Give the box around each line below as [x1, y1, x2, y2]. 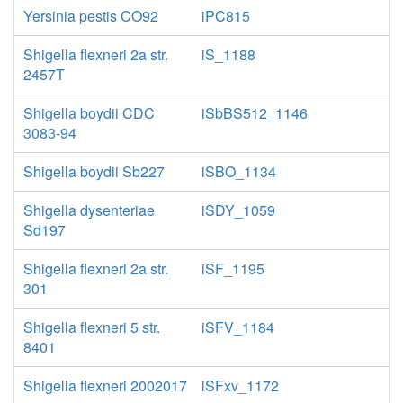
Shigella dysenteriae [23, 200, 155, 220]
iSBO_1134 [201, 161, 276, 182]
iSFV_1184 [201, 317, 274, 337]
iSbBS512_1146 [201, 103, 308, 123]
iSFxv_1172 [201, 375, 279, 396]
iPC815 [201, 5, 250, 26]
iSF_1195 [201, 258, 264, 279]
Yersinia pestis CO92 [23, 5, 158, 26]
